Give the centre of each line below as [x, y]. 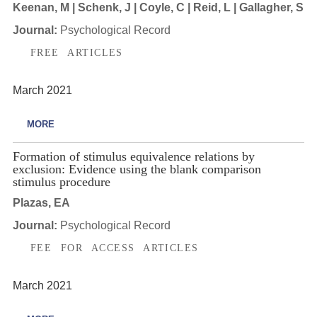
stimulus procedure [61, 182]
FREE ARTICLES [76, 53]
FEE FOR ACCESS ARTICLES [114, 247]
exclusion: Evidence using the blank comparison [137, 169]
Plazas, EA [41, 202]
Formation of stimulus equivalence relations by [133, 157]
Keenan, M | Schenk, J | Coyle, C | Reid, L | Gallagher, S [158, 8]
